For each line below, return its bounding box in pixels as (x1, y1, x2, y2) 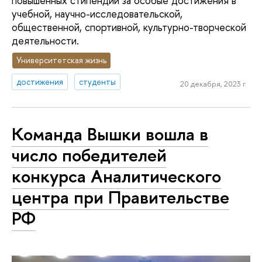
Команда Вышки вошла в (12, 121, 208, 146)
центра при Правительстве (12, 184, 229, 209)
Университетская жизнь (16, 54, 107, 66)
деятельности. (12, 33, 79, 48)
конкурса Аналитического (12, 163, 221, 188)
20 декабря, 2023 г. (180, 78, 247, 89)
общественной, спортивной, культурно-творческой (12, 19, 246, 35)
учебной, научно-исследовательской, (12, 6, 182, 21)
